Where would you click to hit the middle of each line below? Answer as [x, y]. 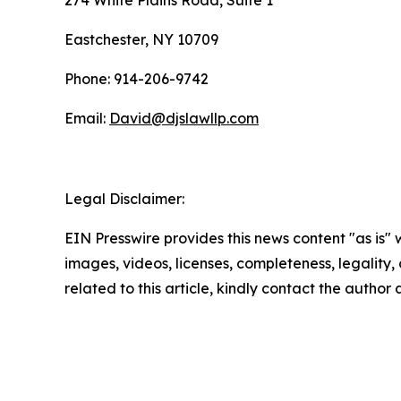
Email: [87, 118]
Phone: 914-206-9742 [137, 79]
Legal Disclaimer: [124, 199]
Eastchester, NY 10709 [141, 39]
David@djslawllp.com [184, 118]
